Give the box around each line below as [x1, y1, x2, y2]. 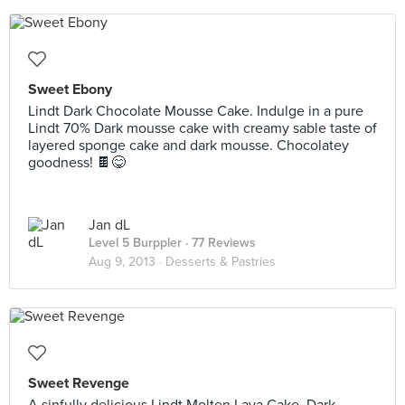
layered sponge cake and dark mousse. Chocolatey [28, 137, 349, 155]
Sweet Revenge [28, 374, 129, 392]
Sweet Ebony [28, 80, 112, 99]
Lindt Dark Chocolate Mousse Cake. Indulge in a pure [28, 102, 363, 120]
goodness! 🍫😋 [28, 154, 126, 172]
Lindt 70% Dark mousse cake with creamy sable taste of [28, 119, 377, 137]
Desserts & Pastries [165, 254, 276, 269]
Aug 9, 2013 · [89, 254, 165, 269]
